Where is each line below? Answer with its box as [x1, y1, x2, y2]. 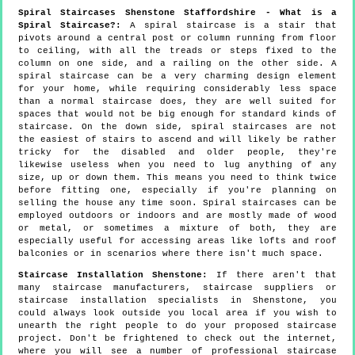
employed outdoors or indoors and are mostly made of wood [18, 210, 337, 220]
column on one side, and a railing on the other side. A [18, 58, 337, 68]
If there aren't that [208, 269, 337, 280]
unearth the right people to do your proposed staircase [18, 320, 337, 330]
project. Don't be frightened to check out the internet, [18, 333, 337, 343]
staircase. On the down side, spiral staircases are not [18, 121, 337, 132]
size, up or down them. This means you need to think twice [18, 172, 337, 182]
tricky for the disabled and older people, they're [18, 147, 337, 157]
